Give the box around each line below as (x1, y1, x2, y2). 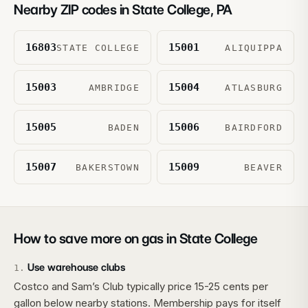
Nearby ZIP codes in (14, 1, 132, 18)
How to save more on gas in (14, 230, 179, 247)
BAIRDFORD (225, 122, 283, 133)
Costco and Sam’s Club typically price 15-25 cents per (14, 280, 268, 293)
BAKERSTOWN (76, 162, 140, 173)
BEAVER (244, 162, 283, 173)
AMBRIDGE (88, 82, 140, 93)
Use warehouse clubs (27, 261, 125, 274)
